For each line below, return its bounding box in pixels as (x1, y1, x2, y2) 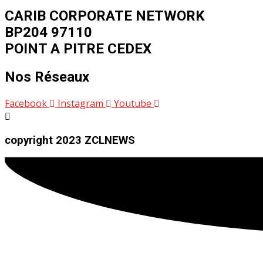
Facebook (5, 96, 47, 110)
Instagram (58, 96, 103, 110)
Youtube (114, 96, 151, 110)
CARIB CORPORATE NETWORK (5, 8, 205, 25)
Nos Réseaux (5, 69, 89, 86)
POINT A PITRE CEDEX (5, 41, 151, 58)
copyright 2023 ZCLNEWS (5, 133, 135, 147)
